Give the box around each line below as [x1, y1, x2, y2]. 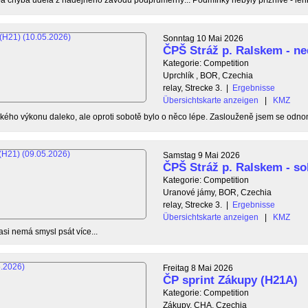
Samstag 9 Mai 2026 [163, 150, 240, 160]
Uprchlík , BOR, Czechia [163, 70, 253, 80]
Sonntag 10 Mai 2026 [163, 33, 243, 43]
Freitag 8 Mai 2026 [163, 263, 233, 273]
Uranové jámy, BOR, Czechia [163, 187, 272, 197]
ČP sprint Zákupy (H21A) [163, 273, 298, 287]
